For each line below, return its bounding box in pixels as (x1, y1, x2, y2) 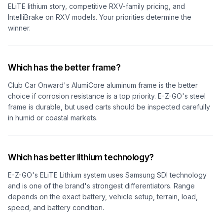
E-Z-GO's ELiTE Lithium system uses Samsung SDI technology (8, 171, 207, 179)
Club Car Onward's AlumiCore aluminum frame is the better (8, 81, 198, 89)
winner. (8, 24, 31, 32)
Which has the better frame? (8, 63, 121, 73)
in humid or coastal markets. (8, 113, 98, 122)
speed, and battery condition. (8, 203, 104, 212)
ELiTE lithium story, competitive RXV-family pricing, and (8, 2, 185, 10)
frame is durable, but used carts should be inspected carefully (8, 103, 210, 111)
